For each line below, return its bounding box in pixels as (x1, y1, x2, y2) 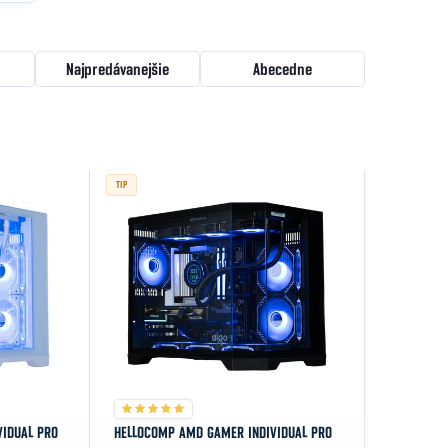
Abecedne (253, 60, 313, 78)
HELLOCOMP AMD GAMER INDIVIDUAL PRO (114, 425, 333, 442)
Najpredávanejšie (66, 60, 170, 78)
